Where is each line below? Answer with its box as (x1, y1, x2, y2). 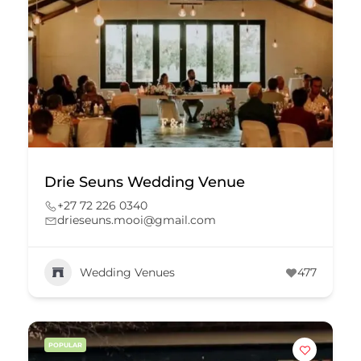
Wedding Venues (80, 264, 175, 280)
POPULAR (48, 341, 82, 349)
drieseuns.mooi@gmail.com (57, 213, 216, 227)
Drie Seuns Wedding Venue (44, 173, 245, 191)
